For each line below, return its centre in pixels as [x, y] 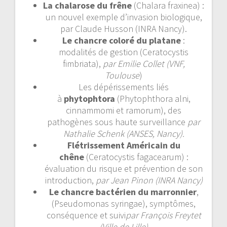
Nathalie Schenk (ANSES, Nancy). [124, 133]
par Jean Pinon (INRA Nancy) [149, 180]
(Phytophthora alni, [153, 98]
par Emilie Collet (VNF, [144, 63]
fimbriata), [83, 63]
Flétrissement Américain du [124, 145]
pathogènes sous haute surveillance [117, 122]
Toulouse [122, 75]
